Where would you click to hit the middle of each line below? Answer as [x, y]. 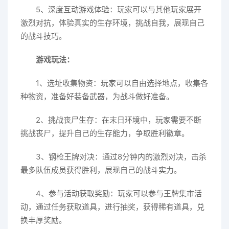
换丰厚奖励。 [43, 220]
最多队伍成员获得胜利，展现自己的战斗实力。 [101, 170]
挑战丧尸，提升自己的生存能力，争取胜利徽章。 [105, 133]
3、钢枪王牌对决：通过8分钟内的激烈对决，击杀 [121, 157]
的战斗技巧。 [43, 36]
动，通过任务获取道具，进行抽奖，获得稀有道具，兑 [112, 207]
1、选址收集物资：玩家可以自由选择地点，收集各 [122, 83]
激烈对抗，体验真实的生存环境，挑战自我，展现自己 [112, 23]
